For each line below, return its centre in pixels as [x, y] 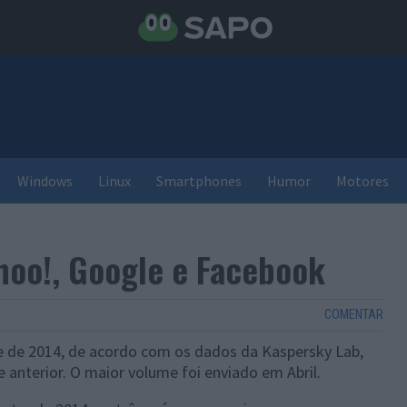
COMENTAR [354, 315]
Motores [362, 181]
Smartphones [199, 181]
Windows [45, 181]
